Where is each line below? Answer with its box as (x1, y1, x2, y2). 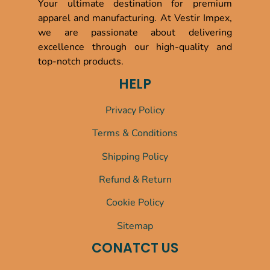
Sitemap (117, 219, 153, 233)
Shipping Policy (102, 149, 168, 163)
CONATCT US (92, 239, 178, 258)
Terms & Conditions (92, 127, 178, 140)
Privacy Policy (105, 103, 165, 117)
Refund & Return (98, 173, 172, 187)
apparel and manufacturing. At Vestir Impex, (38, 11, 232, 25)
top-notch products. (38, 54, 124, 68)
